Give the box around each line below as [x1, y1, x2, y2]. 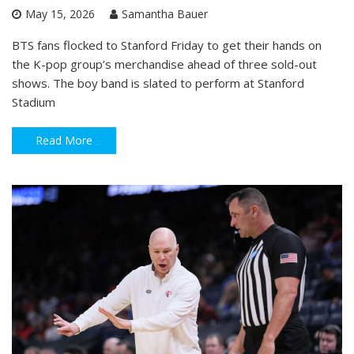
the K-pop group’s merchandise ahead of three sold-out [12, 56, 317, 73]
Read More [36, 133, 92, 149]
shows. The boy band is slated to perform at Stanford [12, 75, 304, 92]
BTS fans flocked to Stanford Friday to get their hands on [12, 37, 322, 54]
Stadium [12, 94, 55, 111]
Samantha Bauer [122, 6, 208, 22]
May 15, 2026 [25, 6, 95, 22]
